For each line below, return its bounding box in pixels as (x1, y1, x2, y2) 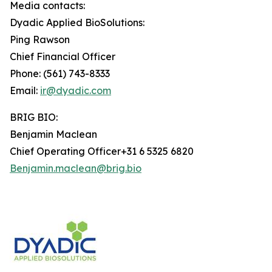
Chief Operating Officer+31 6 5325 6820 (10, 145, 194, 157)
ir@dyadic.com (40, 84, 111, 97)
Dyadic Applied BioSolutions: (10, 16, 144, 29)
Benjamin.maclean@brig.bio (10, 162, 141, 174)
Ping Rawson (10, 33, 70, 46)
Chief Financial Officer (10, 50, 115, 63)
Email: (10, 84, 40, 97)
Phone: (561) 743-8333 (10, 67, 110, 80)
